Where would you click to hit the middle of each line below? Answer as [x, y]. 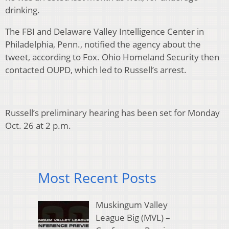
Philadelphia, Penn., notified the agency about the [103, 44]
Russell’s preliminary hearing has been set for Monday [112, 113]
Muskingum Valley [131, 204]
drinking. [22, 10]
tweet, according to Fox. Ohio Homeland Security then [112, 57]
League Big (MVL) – [133, 217]
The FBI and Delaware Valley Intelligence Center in [105, 32]
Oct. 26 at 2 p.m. [38, 126]
